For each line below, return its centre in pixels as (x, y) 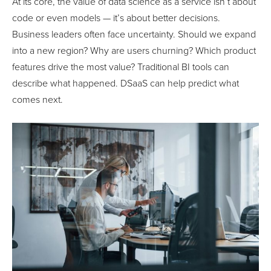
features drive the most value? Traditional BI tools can (121, 67)
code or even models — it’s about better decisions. (116, 18)
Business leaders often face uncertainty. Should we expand (134, 34)
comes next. (38, 100)
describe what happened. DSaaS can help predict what (126, 83)
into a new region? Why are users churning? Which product (134, 51)
